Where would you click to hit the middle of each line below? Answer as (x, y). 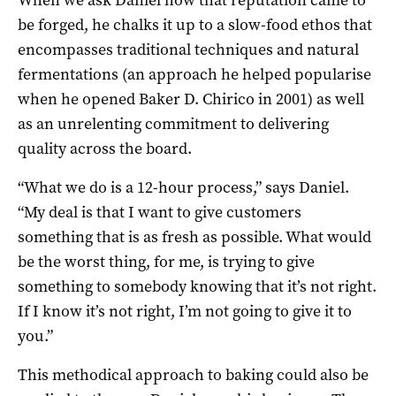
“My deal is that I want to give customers (160, 212)
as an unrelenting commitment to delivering (173, 123)
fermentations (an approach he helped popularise (194, 74)
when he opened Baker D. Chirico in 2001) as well (191, 99)
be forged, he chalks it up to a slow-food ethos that (195, 24)
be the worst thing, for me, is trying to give (166, 261)
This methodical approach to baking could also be (193, 374)
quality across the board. (105, 148)
